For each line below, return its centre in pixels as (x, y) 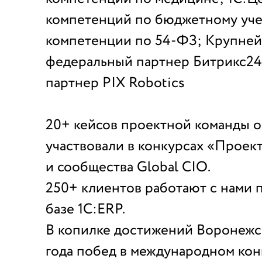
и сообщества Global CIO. (128, 167)
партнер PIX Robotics (115, 83)
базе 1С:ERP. (85, 209)
